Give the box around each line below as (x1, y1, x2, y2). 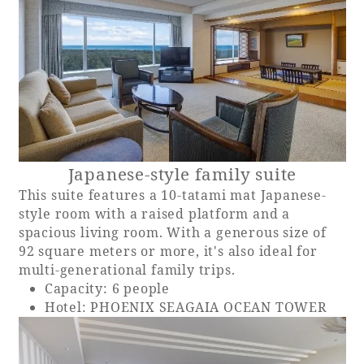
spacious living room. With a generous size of (18, 223, 327, 241)
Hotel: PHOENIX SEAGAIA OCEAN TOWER (44, 297, 327, 316)
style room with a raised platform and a (18, 204, 290, 223)
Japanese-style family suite (67, 162, 297, 185)
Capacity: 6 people (44, 279, 171, 297)
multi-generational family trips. (18, 260, 236, 279)
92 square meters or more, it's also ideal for (18, 241, 318, 260)
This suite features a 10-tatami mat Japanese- (18, 185, 327, 204)
